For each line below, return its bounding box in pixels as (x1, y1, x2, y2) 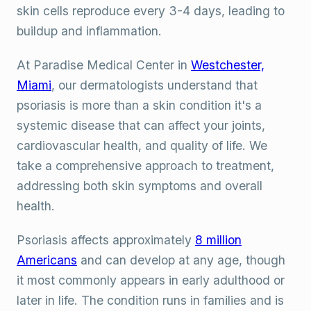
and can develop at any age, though (77, 253, 285, 267)
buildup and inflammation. (17, 24, 162, 38)
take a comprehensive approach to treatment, (17, 158, 274, 173)
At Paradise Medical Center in (17, 58, 191, 72)
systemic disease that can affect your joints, (17, 118, 265, 133)
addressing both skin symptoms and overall (17, 178, 262, 193)
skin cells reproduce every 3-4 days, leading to (17, 3, 285, 18)
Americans (17, 253, 77, 267)
